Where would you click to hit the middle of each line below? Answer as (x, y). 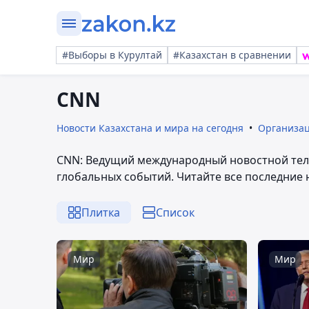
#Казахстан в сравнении (232, 55)
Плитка (101, 212)
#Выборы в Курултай (112, 55)
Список (175, 212)
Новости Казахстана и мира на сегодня (150, 128)
